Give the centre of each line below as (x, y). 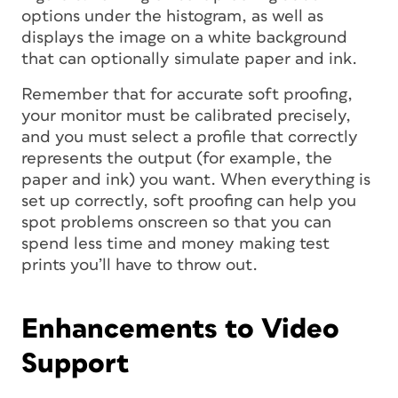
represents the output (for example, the (177, 159)
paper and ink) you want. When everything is (196, 180)
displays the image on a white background (184, 38)
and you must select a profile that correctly (190, 137)
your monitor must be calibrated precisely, (186, 116)
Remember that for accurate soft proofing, (187, 95)
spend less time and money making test (175, 244)
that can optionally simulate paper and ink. (189, 59)
